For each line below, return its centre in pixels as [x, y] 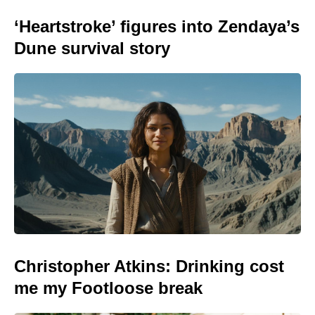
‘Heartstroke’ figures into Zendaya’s [157, 26]
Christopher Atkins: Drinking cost [149, 266]
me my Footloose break [108, 288]
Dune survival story [92, 48]
